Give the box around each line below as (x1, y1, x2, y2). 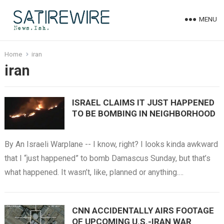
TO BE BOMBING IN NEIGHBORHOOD (71, 108, 215, 118)
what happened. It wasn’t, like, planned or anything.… (4, 167, 183, 177)
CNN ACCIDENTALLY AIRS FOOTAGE (71, 205, 214, 216)
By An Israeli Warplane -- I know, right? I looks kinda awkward (4, 139, 218, 149)
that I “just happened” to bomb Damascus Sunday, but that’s (4, 153, 210, 163)
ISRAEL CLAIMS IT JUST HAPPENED (71, 97, 214, 107)
